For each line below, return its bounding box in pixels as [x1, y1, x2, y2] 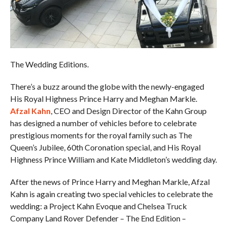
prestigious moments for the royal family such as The [10, 130, 192, 140]
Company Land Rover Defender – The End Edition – [10, 213, 186, 223]
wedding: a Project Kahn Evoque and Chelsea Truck [10, 201, 187, 211]
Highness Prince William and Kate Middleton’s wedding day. [10, 154, 217, 164]
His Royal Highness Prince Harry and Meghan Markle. [10, 93, 197, 103]
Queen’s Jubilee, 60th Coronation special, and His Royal [10, 142, 201, 152]
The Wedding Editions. [10, 59, 89, 69]
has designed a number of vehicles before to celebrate [10, 118, 197, 128]
